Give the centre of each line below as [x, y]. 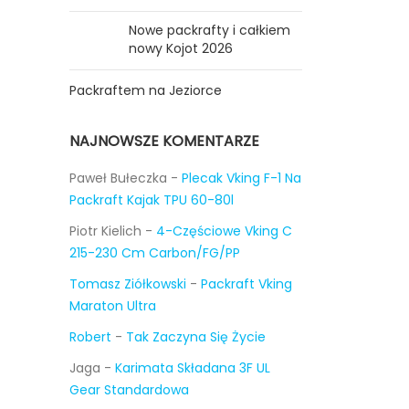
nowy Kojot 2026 [181, 48]
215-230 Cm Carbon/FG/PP [155, 253]
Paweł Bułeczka [118, 178]
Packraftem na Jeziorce [146, 90]
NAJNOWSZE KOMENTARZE [164, 141]
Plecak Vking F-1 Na [241, 178]
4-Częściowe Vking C [224, 231]
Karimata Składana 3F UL [193, 368]
